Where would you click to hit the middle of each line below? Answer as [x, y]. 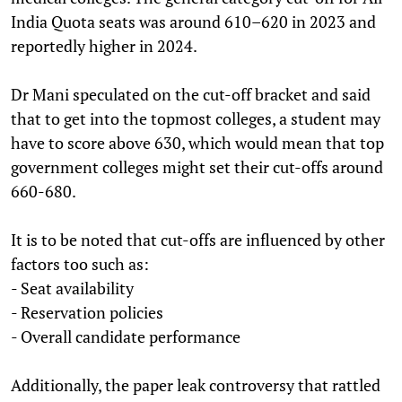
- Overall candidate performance [126, 336]
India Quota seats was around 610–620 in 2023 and [193, 21]
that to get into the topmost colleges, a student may [196, 118]
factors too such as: [80, 263]
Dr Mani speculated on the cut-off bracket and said [191, 94]
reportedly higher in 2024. [104, 45]
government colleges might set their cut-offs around [197, 166]
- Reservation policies [87, 312]
